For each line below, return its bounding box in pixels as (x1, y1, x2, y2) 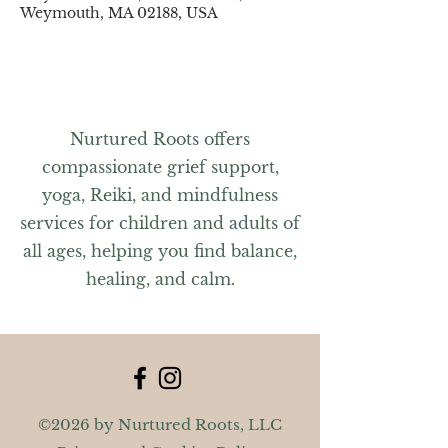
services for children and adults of (20, 213, 300, 233)
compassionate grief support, (41, 157, 279, 177)
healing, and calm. (85, 269, 235, 289)
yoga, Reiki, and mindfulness (42, 185, 278, 205)
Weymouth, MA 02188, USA (20, 4, 218, 22)
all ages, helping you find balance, (23, 241, 297, 261)
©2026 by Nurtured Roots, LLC (38, 415, 282, 434)
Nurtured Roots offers (70, 129, 250, 149)
